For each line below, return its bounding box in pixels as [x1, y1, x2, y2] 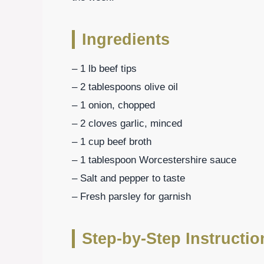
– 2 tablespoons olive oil [72, 81, 178, 93]
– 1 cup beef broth [72, 136, 151, 147]
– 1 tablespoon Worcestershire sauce [72, 154, 236, 166]
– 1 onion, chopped [72, 99, 155, 111]
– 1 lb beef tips [72, 62, 137, 74]
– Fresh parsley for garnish [72, 190, 191, 202]
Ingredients [82, 30, 170, 48]
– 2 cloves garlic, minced [72, 117, 182, 129]
